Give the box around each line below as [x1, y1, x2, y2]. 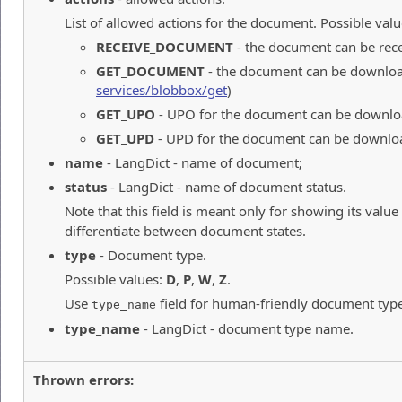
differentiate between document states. [65, 221, 306, 240]
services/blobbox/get [96, 80, 227, 99]
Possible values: [65, 269, 166, 288]
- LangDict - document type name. [140, 319, 354, 337]
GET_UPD [96, 128, 154, 147]
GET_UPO [96, 104, 155, 123]
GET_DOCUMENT [96, 61, 205, 80]
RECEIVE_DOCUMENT [96, 37, 233, 56]
